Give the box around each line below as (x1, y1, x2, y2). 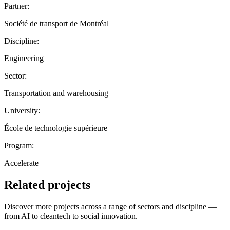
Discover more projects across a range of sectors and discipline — (4, 202, 217, 211)
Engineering (4, 53, 44, 63)
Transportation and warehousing (4, 88, 108, 98)
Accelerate (4, 158, 39, 167)
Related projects (4, 178, 90, 191)
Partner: (4, 1, 29, 10)
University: (4, 106, 40, 115)
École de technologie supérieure (4, 123, 107, 132)
